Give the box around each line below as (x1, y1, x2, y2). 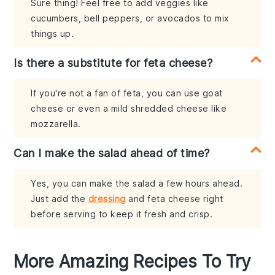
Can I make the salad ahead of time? (14, 146, 210, 160)
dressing (88, 193, 126, 204)
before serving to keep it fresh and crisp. (31, 208, 213, 219)
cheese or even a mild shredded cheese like (31, 103, 227, 114)
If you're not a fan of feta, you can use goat (31, 87, 223, 98)
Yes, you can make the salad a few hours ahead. (31, 177, 243, 188)
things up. (31, 28, 74, 39)
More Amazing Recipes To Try (14, 250, 252, 272)
